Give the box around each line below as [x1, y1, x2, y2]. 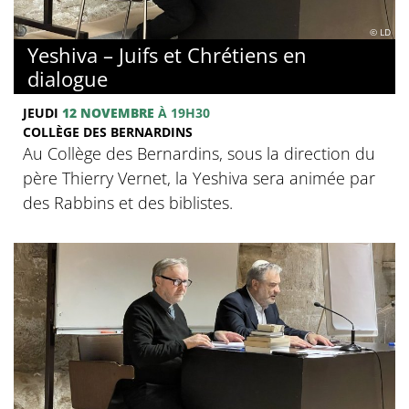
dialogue [27, 64, 108, 92]
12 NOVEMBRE [62, 103, 154, 121]
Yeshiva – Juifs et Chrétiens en [27, 40, 307, 68]
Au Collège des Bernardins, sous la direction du [23, 142, 375, 164]
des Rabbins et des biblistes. [23, 191, 233, 214]
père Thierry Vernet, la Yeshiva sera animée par [23, 166, 375, 189]
